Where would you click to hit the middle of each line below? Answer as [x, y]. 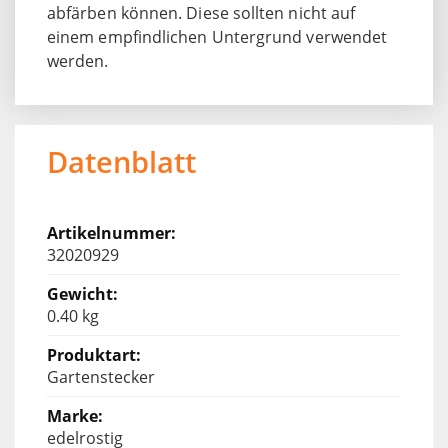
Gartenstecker [101, 376]
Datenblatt [121, 161]
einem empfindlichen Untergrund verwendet [217, 36]
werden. [78, 60]
